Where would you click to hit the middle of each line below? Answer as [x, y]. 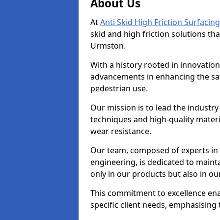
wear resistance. [121, 131]
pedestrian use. [119, 88]
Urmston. [108, 46]
